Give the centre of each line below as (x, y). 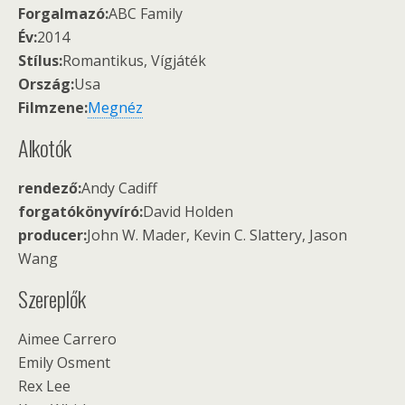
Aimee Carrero (67, 339)
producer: (52, 235)
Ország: (46, 84)
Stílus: (40, 61)
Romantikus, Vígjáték (134, 61)
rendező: (50, 188)
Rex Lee (44, 386)
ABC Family (146, 14)
